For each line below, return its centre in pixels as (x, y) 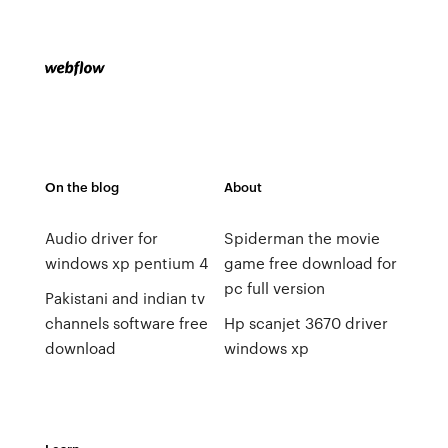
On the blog (81, 186)
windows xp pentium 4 (126, 263)
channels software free (126, 323)
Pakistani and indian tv (124, 298)
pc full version (274, 288)
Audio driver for (101, 238)
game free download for (310, 263)
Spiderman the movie (301, 238)
